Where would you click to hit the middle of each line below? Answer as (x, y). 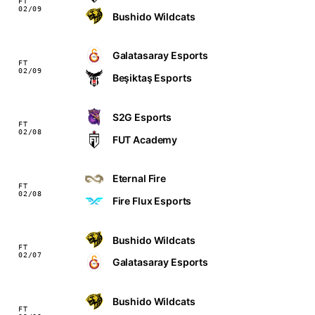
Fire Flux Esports (152, 201)
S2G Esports (142, 117)
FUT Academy (145, 139)
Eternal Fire (139, 179)
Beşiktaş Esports (152, 78)
